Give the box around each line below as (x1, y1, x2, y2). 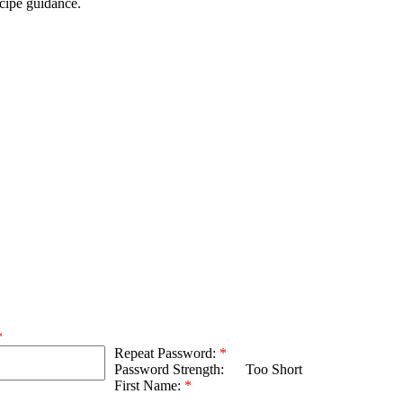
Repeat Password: (114, 345, 219, 362)
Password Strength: (114, 362, 228, 378)
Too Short (246, 362, 302, 378)
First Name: (114, 378, 184, 394)
